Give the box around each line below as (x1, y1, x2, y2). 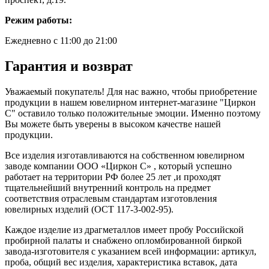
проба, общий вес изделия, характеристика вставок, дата (5, 257, 237, 267)
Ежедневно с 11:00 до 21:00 (5, 35, 117, 46)
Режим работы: (5, 15, 72, 26)
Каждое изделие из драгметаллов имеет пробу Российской (5, 225, 244, 235)
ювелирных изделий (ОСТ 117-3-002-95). (5, 204, 174, 214)
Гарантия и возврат (5, 58, 133, 74)
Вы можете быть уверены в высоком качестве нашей (5, 119, 221, 129)
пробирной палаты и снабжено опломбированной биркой (5, 235, 242, 246)
